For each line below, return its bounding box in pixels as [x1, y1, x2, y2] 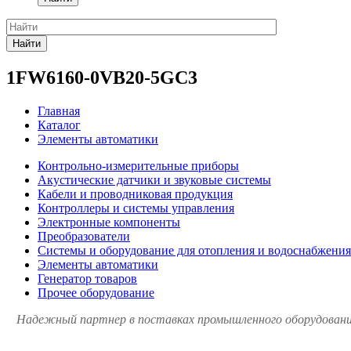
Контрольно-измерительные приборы [38, 158, 239, 172]
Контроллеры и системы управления [38, 201, 234, 215]
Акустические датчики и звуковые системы [38, 172, 271, 186]
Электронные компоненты [38, 215, 180, 229]
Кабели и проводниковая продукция [38, 186, 233, 201]
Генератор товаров [38, 271, 137, 285]
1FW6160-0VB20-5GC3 [6, 67, 197, 88]
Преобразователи [38, 229, 130, 243]
